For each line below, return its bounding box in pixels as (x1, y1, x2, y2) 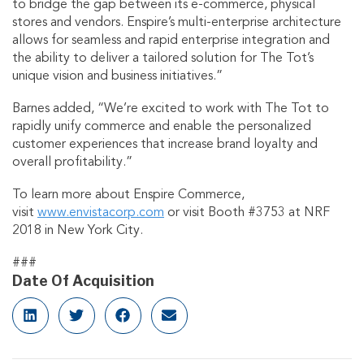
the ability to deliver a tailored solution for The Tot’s (12, 51, 314, 65)
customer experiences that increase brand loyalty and (12, 137, 318, 151)
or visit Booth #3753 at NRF (164, 206, 330, 219)
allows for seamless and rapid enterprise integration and (12, 33, 330, 47)
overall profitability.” (12, 155, 132, 169)
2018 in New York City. (12, 223, 143, 237)
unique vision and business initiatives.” (12, 69, 223, 83)
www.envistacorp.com (37, 206, 164, 219)
